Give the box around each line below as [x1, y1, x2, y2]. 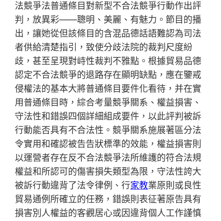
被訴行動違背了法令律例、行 [15, 180, 131, 191]
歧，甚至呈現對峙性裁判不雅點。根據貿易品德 [15, 56, 202, 67]
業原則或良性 [148, 180, 202, 191]
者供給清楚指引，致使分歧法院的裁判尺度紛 [15, 42, 193, 53]
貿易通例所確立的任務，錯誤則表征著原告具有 [15, 194, 202, 205]
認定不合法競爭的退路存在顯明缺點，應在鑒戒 [15, 70, 202, 80]
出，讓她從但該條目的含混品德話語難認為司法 [15, 28, 202, 39]
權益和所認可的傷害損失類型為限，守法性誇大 [15, 166, 202, 177]
